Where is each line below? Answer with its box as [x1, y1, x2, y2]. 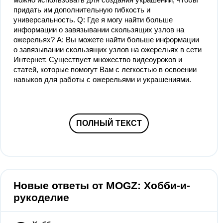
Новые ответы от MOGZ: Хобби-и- [13, 180, 190, 191]
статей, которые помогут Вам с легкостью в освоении [13, 65, 197, 74]
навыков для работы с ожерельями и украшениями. [13, 75, 191, 84]
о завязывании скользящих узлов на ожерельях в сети [13, 45, 202, 54]
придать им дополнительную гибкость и [13, 5, 150, 14]
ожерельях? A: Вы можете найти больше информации [13, 35, 199, 44]
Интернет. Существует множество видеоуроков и [13, 55, 182, 64]
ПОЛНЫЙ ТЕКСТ [76, 119, 142, 127]
